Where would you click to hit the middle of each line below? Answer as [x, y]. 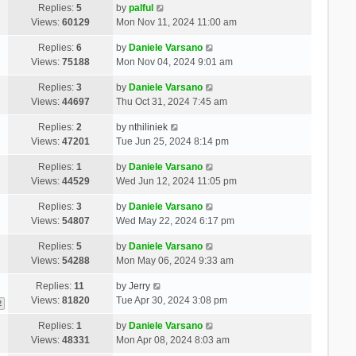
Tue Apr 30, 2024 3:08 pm [171, 300]
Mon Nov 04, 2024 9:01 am [174, 62]
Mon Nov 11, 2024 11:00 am [176, 22]
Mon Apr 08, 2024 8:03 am [172, 340]
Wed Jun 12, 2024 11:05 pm [176, 181]
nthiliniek [148, 127]
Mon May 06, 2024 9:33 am [174, 260]
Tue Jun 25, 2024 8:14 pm [172, 141]
